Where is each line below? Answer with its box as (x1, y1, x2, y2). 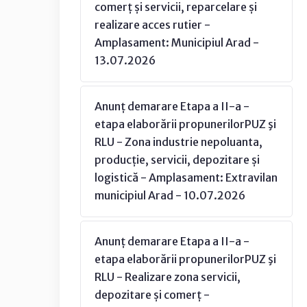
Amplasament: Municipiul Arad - (95, 36, 259, 49)
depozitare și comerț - (95, 288, 210, 302)
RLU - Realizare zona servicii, (95, 270, 241, 284)
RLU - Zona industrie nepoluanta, (95, 135, 262, 149)
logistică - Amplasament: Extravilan (95, 171, 278, 184)
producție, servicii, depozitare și (95, 153, 260, 167)
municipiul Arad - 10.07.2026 (95, 188, 245, 202)
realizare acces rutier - (95, 18, 210, 32)
